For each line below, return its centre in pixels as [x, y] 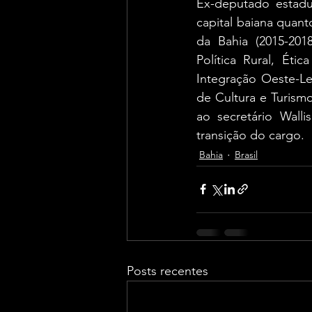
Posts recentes [167, 271]
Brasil [246, 155]
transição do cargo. [250, 135]
